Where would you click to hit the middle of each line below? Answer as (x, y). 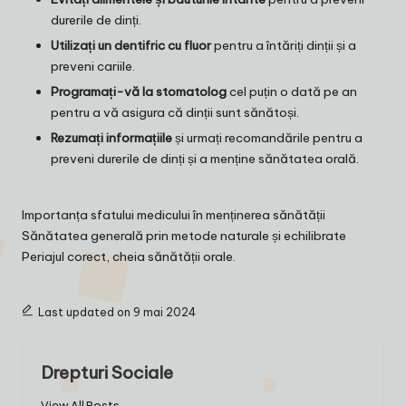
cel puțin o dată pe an (292, 91)
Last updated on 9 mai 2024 (116, 312)
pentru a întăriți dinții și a (284, 45)
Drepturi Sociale (107, 372)
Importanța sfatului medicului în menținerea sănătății (174, 214)
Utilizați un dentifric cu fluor (131, 45)
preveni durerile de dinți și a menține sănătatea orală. (205, 158)
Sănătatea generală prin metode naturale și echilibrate (184, 235)
